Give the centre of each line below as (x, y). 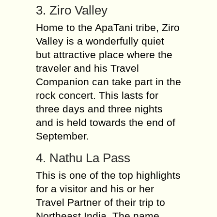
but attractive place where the (104, 54)
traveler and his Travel (87, 68)
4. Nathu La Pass (83, 158)
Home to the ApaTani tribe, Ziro (108, 27)
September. (62, 136)
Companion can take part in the (108, 82)
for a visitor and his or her (95, 189)
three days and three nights (99, 109)
